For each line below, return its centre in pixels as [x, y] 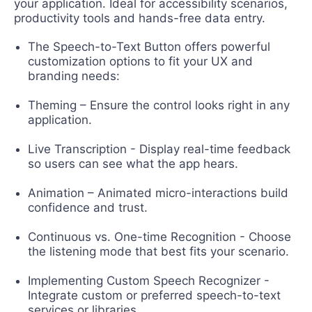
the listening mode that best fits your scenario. [160, 251]
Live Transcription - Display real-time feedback [159, 149]
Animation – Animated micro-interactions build [158, 193]
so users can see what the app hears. [135, 163]
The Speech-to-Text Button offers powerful [149, 46]
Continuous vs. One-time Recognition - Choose [159, 236]
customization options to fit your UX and [140, 61]
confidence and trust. [89, 207]
